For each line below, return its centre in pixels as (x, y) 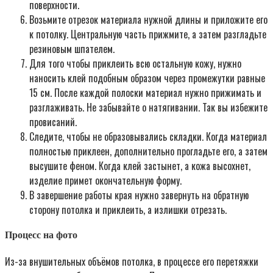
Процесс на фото (41, 235)
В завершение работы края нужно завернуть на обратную (139, 195)
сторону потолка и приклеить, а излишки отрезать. (128, 210)
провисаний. (53, 122)
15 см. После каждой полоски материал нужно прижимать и (145, 93)
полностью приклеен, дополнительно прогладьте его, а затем (148, 151)
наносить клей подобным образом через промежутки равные (147, 78)
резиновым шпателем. (72, 49)
